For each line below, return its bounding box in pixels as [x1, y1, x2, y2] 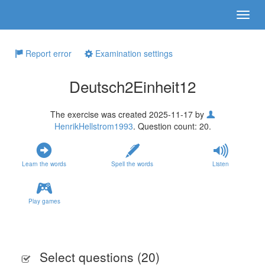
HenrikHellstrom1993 [54, 120, 133, 132]
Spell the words [111, 160, 154, 168]
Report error [23, 47, 72, 59]
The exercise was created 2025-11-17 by [50, 108, 206, 120]
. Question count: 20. [132, 120, 211, 132]
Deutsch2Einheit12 [69, 75, 196, 97]
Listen [212, 160, 230, 168]
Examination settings [93, 47, 173, 59]
